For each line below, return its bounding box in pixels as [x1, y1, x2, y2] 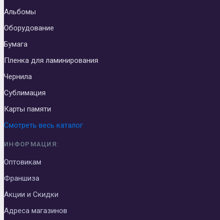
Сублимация [4, 88, 46, 97]
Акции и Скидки [4, 190, 58, 199]
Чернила [4, 72, 32, 81]
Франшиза [4, 173, 39, 183]
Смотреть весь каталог [4, 120, 83, 130]
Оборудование [4, 23, 54, 32]
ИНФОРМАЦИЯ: [4, 140, 59, 148]
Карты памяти [4, 104, 51, 113]
